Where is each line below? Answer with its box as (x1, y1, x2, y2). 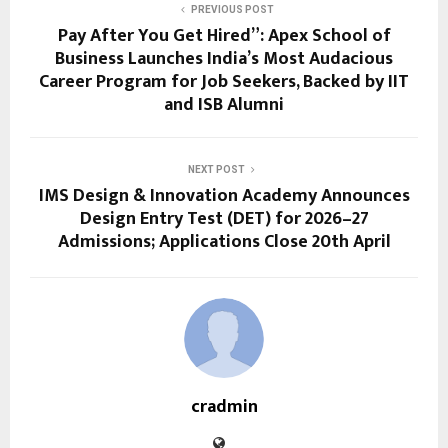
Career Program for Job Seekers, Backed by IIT (39, 66, 409, 97)
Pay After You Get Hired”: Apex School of (57, 20, 391, 51)
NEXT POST (187, 163, 245, 175)
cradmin (190, 391, 258, 422)
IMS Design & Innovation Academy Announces (38, 180, 410, 211)
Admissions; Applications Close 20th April (57, 226, 391, 257)
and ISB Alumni (164, 89, 284, 120)
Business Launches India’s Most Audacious (55, 43, 393, 74)
